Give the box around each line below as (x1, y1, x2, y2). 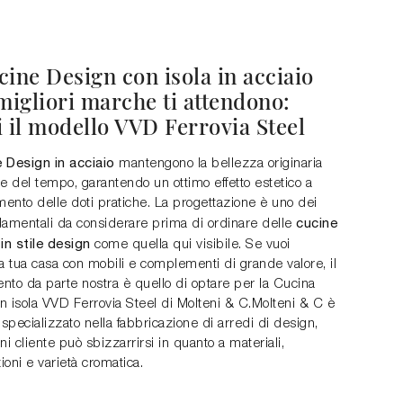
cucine (296, 215, 337, 230)
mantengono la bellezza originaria (114, 157, 323, 170)
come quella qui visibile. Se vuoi (90, 238, 291, 251)
